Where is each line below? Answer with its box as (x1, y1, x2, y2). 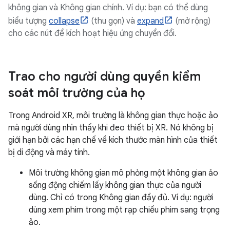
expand (137, 15, 164, 26)
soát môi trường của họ (8, 85, 145, 101)
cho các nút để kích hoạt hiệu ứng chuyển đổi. (8, 28, 177, 39)
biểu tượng (8, 15, 49, 26)
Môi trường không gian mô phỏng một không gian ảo (29, 167, 218, 178)
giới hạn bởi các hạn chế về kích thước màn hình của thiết (8, 135, 218, 145)
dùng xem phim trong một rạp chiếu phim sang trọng (29, 204, 220, 215)
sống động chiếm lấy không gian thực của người (29, 180, 201, 190)
